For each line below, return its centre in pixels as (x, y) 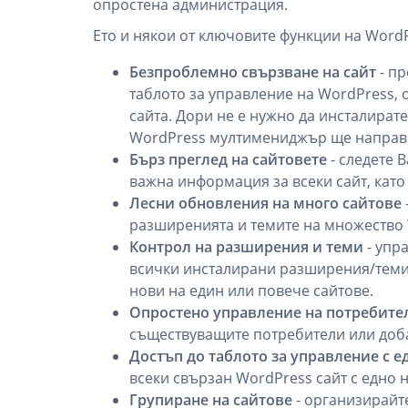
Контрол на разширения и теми (246, 247)
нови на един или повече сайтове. (251, 291)
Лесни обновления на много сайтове (265, 203)
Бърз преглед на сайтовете (228, 159)
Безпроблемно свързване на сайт (253, 72)
